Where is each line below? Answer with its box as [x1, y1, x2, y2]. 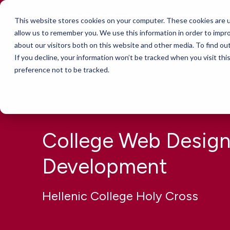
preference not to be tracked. [14, 65, 109, 74]
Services [194, 27, 228, 37]
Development [42, 154, 167, 179]
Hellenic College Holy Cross [42, 188, 198, 204]
